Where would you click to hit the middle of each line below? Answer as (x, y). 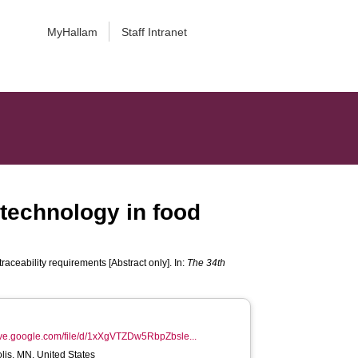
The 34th (207, 263)
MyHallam (72, 32)
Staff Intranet (154, 32)
